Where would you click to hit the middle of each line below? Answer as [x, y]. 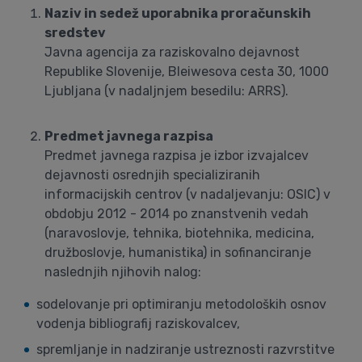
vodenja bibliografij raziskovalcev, [138, 324]
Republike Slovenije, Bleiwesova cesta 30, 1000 [187, 72]
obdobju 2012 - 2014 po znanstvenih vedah [177, 214]
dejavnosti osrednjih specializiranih [152, 175]
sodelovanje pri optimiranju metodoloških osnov [181, 304]
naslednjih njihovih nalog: [123, 272]
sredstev [75, 33]
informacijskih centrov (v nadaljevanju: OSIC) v [187, 194]
